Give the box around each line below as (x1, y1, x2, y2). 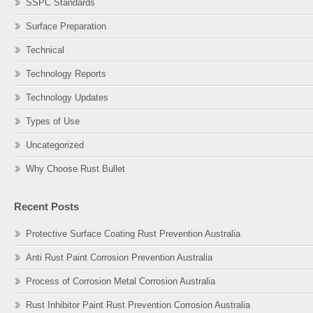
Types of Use (26, 116, 80, 126)
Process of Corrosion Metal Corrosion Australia (26, 276, 215, 286)
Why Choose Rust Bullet (26, 163, 125, 174)
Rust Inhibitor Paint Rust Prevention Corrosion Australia (26, 300, 250, 310)
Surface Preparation (26, 21, 106, 31)
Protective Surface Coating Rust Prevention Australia (26, 228, 240, 239)
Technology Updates (26, 92, 108, 103)
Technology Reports (26, 68, 106, 79)
